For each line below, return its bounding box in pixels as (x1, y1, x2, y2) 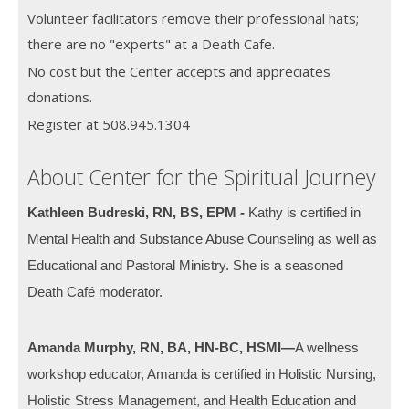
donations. (27, 87, 92, 106)
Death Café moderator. (27, 283, 163, 299)
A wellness (295, 339, 359, 355)
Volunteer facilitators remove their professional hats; (27, 8, 359, 27)
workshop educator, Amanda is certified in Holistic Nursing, (27, 365, 376, 382)
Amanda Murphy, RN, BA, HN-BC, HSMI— (27, 339, 295, 355)
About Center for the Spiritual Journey (27, 162, 376, 192)
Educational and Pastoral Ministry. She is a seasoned (27, 257, 343, 273)
